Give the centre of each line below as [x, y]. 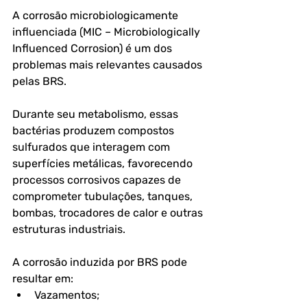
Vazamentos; [67, 295]
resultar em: [43, 279]
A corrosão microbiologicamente [97, 15]
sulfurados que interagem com [93, 147]
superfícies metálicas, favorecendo [104, 163]
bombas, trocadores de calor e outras [109, 213]
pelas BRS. [39, 81]
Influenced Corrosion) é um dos [94, 48]
